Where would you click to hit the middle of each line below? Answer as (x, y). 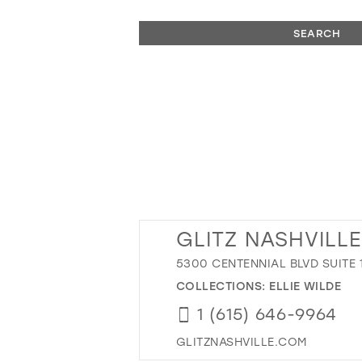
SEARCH (317, 33)
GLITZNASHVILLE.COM (242, 341)
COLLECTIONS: (223, 285)
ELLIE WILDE (305, 285)
